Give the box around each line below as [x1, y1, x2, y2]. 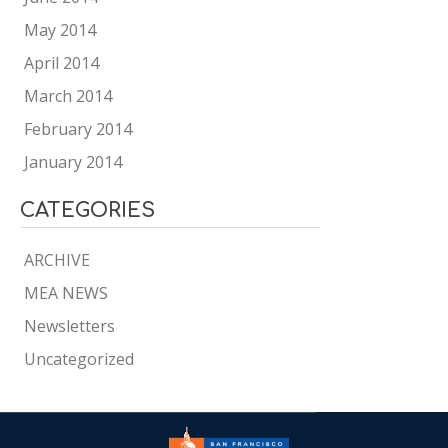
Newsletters [24, 315, 115, 337]
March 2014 [24, 85, 112, 107]
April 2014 [24, 52, 99, 74]
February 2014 [24, 118, 132, 140]
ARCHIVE [24, 249, 90, 271]
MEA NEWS [24, 282, 108, 304]
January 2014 [24, 151, 122, 173]
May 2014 [24, 19, 96, 41]
